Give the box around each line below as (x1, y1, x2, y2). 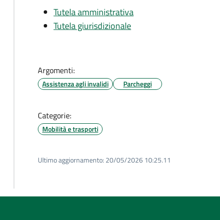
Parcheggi (123, 79, 152, 89)
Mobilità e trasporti (42, 124, 98, 134)
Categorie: (38, 110, 71, 121)
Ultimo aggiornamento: (38, 155, 104, 165)
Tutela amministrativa (54, 5, 134, 19)
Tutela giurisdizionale (54, 19, 131, 32)
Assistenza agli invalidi (42, 79, 109, 89)
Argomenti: (38, 64, 75, 76)
